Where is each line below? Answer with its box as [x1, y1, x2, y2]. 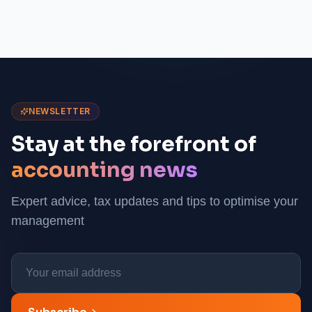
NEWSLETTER [29, 106, 91, 116]
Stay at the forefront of [11, 131, 256, 157]
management [11, 214, 84, 228]
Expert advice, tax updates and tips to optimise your [11, 194, 298, 208]
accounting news [11, 157, 198, 183]
